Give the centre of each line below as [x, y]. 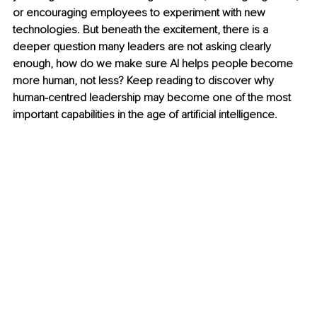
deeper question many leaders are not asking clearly [143, 47]
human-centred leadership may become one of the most [153, 98]
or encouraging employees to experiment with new [140, 13]
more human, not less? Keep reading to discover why [145, 81]
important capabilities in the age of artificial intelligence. [145, 115]
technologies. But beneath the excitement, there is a [142, 30]
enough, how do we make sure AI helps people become [154, 64]
